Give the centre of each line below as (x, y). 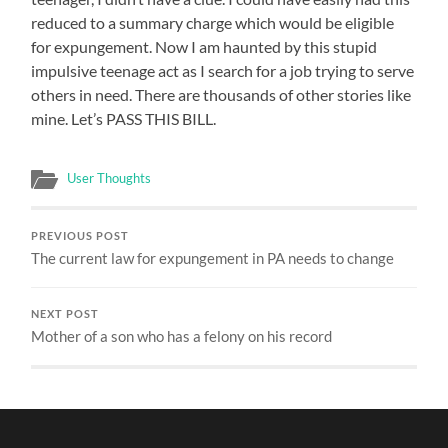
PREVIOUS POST (80, 235)
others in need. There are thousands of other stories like (221, 94)
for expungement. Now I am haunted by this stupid (204, 46)
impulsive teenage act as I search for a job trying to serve (223, 70)
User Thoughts (109, 177)
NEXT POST (65, 313)
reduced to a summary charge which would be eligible (213, 22)
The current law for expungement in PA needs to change (213, 257)
